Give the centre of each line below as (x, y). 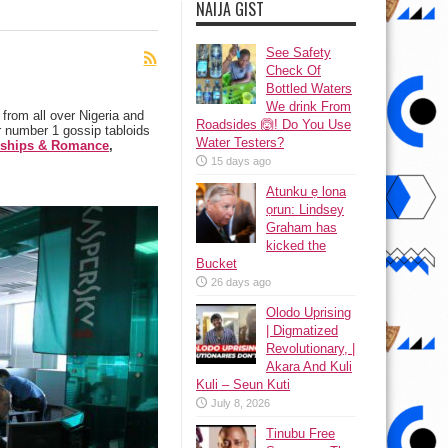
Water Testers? (240, 142)
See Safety (298, 52)
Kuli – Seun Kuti (243, 384)
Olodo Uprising (308, 312)
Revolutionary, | (310, 348)
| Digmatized (302, 330)
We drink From (308, 106)
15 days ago (241, 161)
